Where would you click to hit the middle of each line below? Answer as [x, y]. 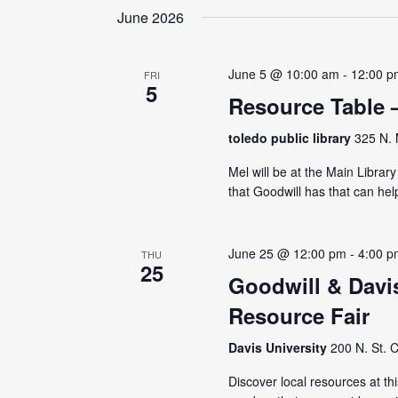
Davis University [280, 348]
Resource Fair [299, 316]
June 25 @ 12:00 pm [288, 254]
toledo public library [292, 138]
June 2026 [151, 18]
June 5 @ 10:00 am [284, 74]
